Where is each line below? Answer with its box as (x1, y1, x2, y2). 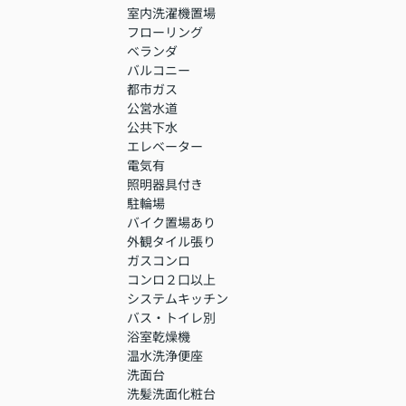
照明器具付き (127, 175, 203, 194)
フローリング (127, 23, 203, 42)
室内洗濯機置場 (127, 4, 216, 23)
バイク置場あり (127, 213, 216, 232)
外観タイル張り (127, 232, 216, 251)
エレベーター (127, 137, 203, 156)
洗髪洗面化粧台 (127, 384, 216, 403)
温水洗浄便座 (127, 346, 203, 365)
